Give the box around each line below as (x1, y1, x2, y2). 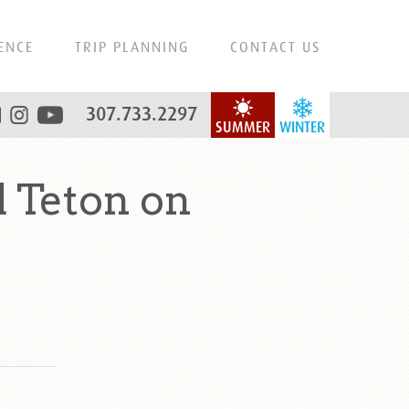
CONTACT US (230, 38, 320, 55)
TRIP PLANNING (75, 38, 189, 55)
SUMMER (215, 119, 270, 136)
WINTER (279, 119, 325, 136)
